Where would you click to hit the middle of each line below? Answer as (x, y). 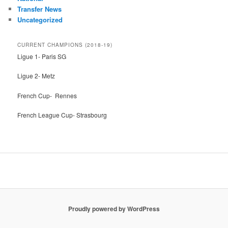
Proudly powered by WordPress (114, 209)
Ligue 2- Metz (36, 76)
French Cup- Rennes (47, 95)
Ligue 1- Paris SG (42, 56)
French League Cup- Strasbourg (62, 115)
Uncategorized (40, 19)
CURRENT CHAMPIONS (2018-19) (65, 45)
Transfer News (40, 9)
